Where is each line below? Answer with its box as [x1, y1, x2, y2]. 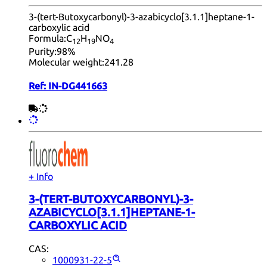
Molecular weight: [29, 57, 104, 68]
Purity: [29, 46, 57, 57]
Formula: [29, 33, 66, 44]
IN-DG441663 [48, 80, 107, 91]
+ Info [29, 171, 53, 182]
